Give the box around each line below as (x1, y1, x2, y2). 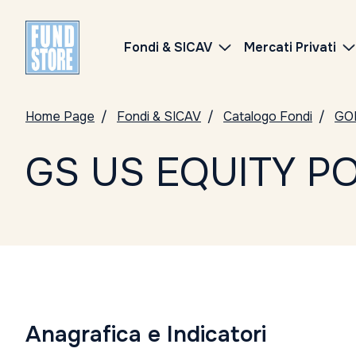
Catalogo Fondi (223, 108, 312, 125)
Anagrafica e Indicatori (25, 320, 266, 349)
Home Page (25, 108, 95, 125)
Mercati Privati (244, 39, 336, 56)
